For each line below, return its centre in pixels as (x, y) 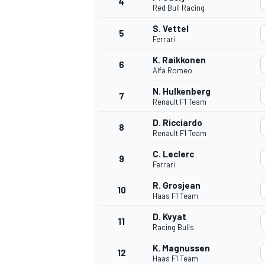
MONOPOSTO (117, 251)
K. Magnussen (181, 248)
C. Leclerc (173, 154)
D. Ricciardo (177, 123)
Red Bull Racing (179, 8)
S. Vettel (171, 29)
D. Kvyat (169, 217)
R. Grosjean (177, 185)
